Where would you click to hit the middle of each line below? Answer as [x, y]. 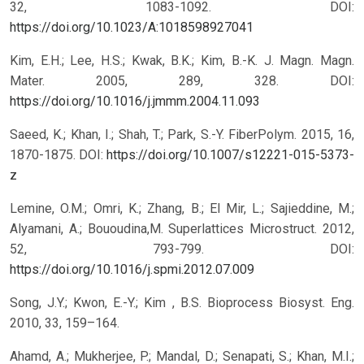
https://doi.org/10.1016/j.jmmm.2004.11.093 [135, 101]
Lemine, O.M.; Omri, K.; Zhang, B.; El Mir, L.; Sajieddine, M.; [182, 208]
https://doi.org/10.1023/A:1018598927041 [132, 27]
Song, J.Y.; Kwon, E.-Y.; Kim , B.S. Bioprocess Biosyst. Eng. [182, 302]
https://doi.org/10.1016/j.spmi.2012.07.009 [132, 269]
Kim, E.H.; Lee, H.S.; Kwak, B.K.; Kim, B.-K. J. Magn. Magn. [182, 60]
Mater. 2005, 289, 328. [170, 80]
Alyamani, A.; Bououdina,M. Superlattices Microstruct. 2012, [182, 228]
